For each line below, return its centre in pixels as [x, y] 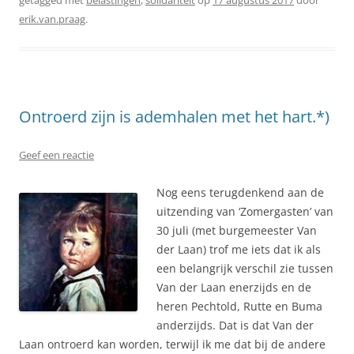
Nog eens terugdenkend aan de [240, 192]
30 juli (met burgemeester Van [237, 230]
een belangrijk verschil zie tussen [245, 268]
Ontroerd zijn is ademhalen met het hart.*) [174, 116]
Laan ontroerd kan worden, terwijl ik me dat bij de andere [172, 344]
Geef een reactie [56, 154]
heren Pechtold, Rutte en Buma [239, 306]
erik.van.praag [52, 19]
